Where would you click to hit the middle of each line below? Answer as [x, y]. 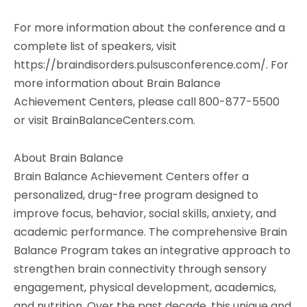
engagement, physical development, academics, [145, 287]
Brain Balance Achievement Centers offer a [131, 176]
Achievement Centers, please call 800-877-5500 [147, 102]
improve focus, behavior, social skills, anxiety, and [145, 213]
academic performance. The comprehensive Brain [150, 232]
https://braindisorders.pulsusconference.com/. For [151, 65]
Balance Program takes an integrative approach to [152, 250]
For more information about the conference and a [149, 28]
